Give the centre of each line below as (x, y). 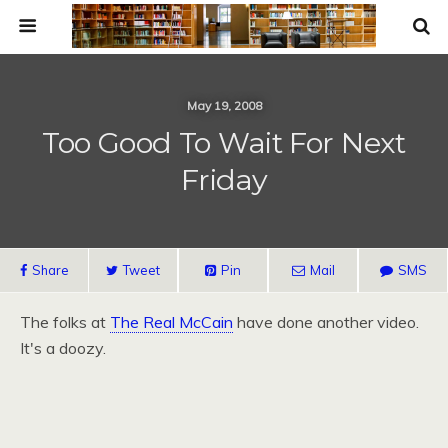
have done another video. (326, 322)
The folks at (65, 322)
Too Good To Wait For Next (224, 142)
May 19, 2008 (224, 105)
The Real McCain (171, 322)
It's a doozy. (63, 348)
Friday (224, 179)
